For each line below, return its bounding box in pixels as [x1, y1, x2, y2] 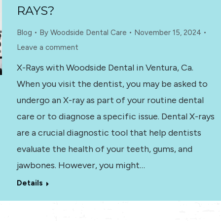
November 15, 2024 [134, 28, 201, 37]
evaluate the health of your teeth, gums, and [17, 144, 192, 154]
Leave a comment [17, 43, 78, 52]
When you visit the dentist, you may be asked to [17, 78, 208, 89]
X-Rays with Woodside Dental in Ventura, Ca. [17, 62, 195, 73]
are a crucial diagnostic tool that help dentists [17, 127, 201, 138]
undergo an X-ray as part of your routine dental [17, 95, 204, 106]
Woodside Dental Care [50, 28, 127, 37]
